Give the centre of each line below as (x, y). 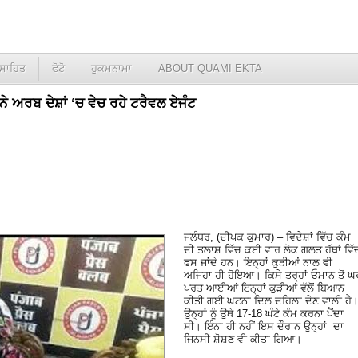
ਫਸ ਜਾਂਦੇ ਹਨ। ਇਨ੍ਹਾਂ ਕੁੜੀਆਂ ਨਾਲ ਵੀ (258, 262)
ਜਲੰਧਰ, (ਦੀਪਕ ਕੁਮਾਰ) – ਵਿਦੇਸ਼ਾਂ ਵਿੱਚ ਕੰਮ (267, 237)
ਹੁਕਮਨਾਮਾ (111, 68)
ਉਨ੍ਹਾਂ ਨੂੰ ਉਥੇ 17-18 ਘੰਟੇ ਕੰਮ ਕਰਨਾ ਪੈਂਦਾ (264, 313)
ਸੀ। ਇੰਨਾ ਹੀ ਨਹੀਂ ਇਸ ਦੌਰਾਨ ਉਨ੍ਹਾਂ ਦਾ (264, 326)
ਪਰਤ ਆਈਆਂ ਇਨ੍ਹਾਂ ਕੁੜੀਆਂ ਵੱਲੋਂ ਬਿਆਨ (264, 288)
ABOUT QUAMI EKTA (210, 68)
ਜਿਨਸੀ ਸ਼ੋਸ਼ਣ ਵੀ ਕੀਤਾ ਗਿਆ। (243, 339)
